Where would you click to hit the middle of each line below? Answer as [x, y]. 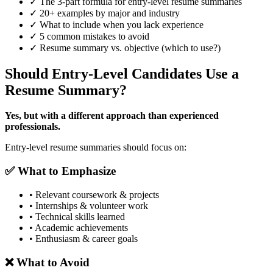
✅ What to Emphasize [60, 171]
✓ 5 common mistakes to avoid [89, 36]
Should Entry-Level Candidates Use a [122, 73]
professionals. [33, 127]
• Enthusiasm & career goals [83, 238]
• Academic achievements [79, 227]
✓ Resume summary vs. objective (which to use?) [125, 48]
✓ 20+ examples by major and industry [105, 13]
